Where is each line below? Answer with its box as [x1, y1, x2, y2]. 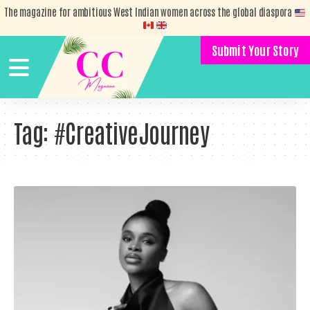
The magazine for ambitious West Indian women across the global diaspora [4, 5, 294, 18]
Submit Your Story [211, 42, 299, 58]
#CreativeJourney [53, 116, 210, 149]
